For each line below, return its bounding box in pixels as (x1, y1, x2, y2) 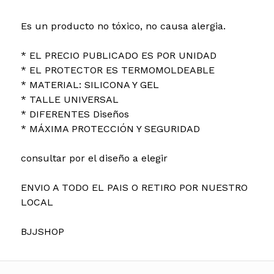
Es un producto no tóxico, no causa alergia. (20, 20, 226, 32)
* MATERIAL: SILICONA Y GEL (20, 78, 159, 91)
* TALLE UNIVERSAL (20, 93, 119, 105)
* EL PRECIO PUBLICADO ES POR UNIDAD (20, 49, 217, 61)
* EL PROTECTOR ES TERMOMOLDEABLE (20, 64, 215, 76)
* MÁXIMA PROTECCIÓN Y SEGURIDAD (20, 122, 200, 135)
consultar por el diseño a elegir (20, 152, 168, 164)
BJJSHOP (20, 225, 64, 237)
